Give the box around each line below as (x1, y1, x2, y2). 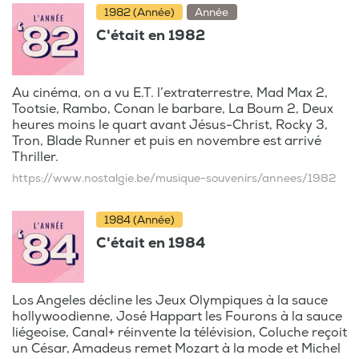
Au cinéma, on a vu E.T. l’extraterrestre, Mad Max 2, (12, 84, 328, 101)
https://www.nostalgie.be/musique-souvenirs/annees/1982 (12, 171, 336, 185)
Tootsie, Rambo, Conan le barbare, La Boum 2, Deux (12, 100, 333, 117)
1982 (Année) (104, 5, 175, 19)
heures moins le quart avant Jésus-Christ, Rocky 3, (12, 116, 328, 133)
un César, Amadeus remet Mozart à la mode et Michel (12, 340, 341, 357)
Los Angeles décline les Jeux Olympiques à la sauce (12, 292, 328, 309)
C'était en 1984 (96, 233, 205, 252)
